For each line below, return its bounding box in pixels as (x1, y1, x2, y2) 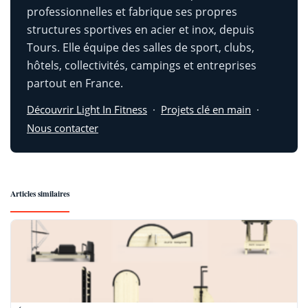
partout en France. (27, 75, 123, 91)
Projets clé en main (161, 102, 251, 116)
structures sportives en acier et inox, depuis (27, 21, 254, 37)
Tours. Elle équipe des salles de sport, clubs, (27, 39, 254, 55)
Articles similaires (10, 187, 69, 199)
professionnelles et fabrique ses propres (27, 3, 237, 19)
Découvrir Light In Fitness (27, 102, 147, 116)
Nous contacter (27, 120, 98, 135)
